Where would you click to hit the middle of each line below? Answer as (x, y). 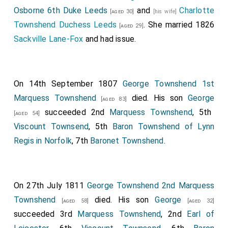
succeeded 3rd (46, 214)
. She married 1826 (179, 25)
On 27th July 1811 (50, 186)
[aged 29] (130, 26)
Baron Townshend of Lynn (163, 126)
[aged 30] (121, 11)
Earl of (201, 214)
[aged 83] (112, 99)
